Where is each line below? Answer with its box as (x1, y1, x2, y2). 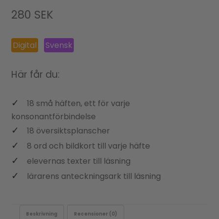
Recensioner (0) (74, 210, 118, 217)
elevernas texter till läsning (26, 155, 131, 167)
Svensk (45, 39, 73, 51)
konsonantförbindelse (11, 110, 96, 122)
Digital (12, 39, 37, 51)
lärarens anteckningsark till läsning (26, 170, 161, 182)
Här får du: (11, 67, 60, 81)
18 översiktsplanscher (26, 125, 110, 136)
